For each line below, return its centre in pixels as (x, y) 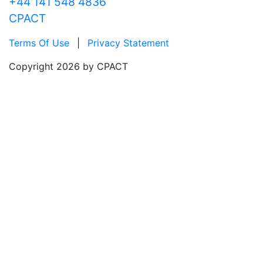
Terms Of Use (39, 43)
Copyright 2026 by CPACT (68, 66)
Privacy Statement (128, 43)
